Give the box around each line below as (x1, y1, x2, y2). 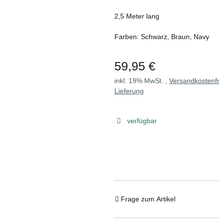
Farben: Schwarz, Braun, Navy (114, 32, 209, 41)
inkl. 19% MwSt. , (114, 76, 169, 85)
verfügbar (127, 116, 157, 125)
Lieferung (114, 87, 144, 95)
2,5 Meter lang (114, 12, 159, 20)
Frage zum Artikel (121, 195, 175, 203)
